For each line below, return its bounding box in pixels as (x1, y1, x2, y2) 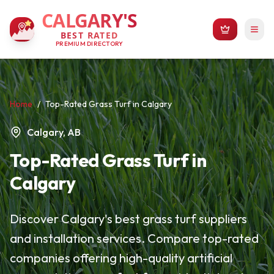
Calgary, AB (27, 126, 81, 138)
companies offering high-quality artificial (10, 250, 232, 265)
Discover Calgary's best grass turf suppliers (10, 211, 247, 226)
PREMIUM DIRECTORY (56, 40, 124, 48)
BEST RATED (60, 29, 119, 41)
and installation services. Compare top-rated (10, 231, 259, 246)
